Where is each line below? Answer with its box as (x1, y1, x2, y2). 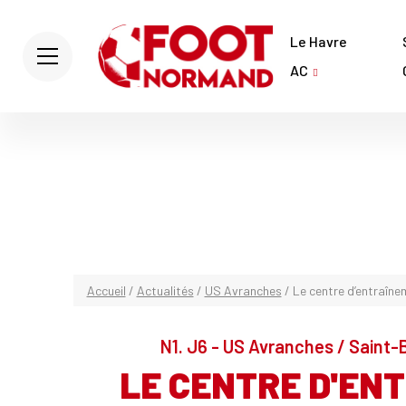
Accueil (86, 283, 126, 298)
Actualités (136, 283, 194, 298)
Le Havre (290, 33, 347, 50)
